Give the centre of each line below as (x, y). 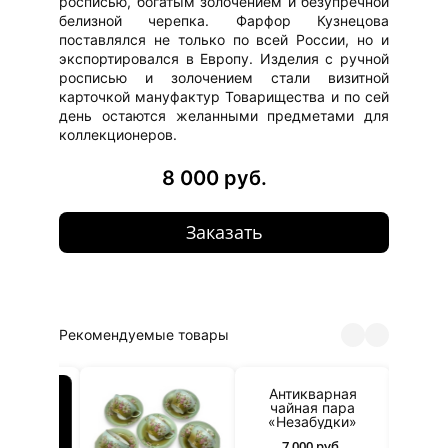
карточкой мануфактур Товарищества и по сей (224, 96)
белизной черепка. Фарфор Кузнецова (224, 20)
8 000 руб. (214, 177)
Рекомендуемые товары (144, 335)
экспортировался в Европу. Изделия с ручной (224, 58)
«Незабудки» (271, 421)
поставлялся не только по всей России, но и (224, 39)
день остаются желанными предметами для (224, 115)
